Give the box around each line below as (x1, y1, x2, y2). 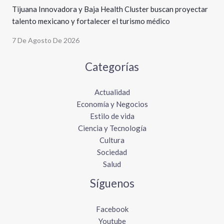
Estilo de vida (89, 111, 134, 121)
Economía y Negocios (76, 99, 148, 109)
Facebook (95, 204, 128, 213)
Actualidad (94, 87, 130, 97)
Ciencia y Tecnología (77, 123, 146, 133)
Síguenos (89, 176, 134, 190)
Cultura (99, 135, 124, 145)
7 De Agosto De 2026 (12, 35, 79, 44)
